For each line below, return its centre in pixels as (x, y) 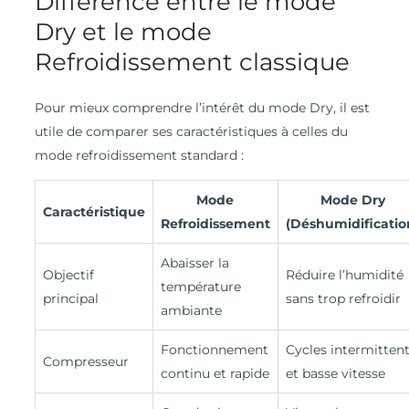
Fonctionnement (214, 350)
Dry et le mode (123, 32)
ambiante (191, 311)
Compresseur (85, 362)
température (200, 287)
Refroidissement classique (192, 63)
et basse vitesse (335, 374)
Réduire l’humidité (344, 275)
